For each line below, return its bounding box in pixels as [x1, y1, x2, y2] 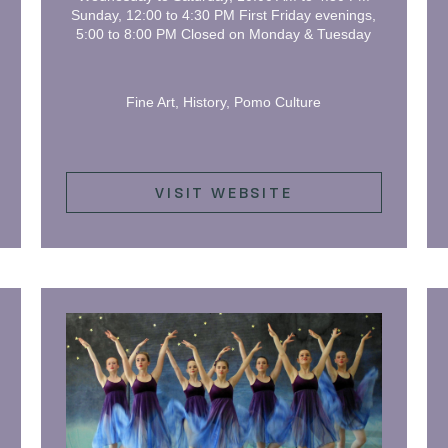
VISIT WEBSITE [155, 182, 293, 202]
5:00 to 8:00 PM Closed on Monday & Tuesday [76, 26, 372, 43]
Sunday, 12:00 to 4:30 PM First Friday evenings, [71, 7, 377, 24]
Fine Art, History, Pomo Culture [126, 94, 322, 111]
